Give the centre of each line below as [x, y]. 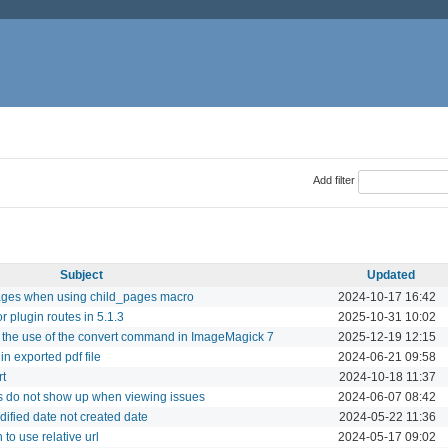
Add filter [333, 180]
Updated [391, 274]
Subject [81, 274]
